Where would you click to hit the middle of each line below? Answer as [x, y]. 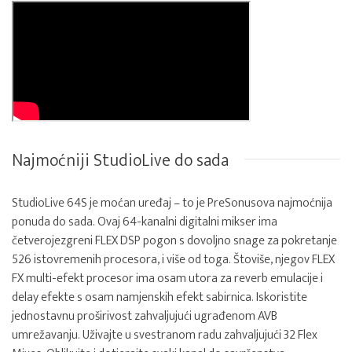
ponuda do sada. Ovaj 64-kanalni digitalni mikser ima [145, 222]
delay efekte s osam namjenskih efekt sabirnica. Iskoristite [159, 297]
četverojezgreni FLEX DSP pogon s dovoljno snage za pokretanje [174, 241]
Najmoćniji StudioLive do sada [120, 161]
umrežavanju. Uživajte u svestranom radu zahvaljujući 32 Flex [165, 335]
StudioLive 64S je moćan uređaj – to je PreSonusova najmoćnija [172, 203]
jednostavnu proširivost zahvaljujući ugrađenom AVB [145, 316]
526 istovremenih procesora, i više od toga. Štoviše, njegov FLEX [173, 260]
